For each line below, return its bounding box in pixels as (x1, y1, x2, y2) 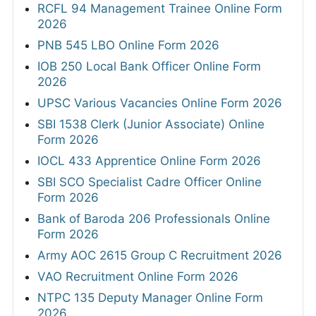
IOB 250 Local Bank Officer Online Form (37, 59, 261, 73)
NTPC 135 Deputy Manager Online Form (37, 290, 263, 305)
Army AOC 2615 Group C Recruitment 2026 (37, 248, 282, 262)
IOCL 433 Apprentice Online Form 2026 (37, 153, 261, 168)
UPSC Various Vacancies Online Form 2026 (37, 95, 282, 110)
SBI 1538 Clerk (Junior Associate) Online (37, 116, 265, 131)
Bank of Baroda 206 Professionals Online (37, 211, 270, 226)
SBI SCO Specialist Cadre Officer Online (37, 174, 262, 189)
